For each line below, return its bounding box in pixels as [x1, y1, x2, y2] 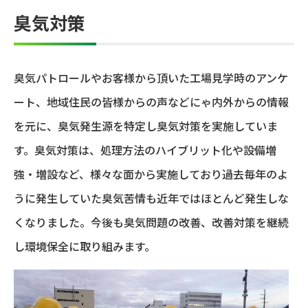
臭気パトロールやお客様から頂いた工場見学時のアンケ [14, 69, 288, 86]
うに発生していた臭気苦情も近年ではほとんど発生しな [14, 189, 289, 206]
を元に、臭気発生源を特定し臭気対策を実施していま [14, 117, 278, 134]
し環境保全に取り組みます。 [14, 237, 155, 254]
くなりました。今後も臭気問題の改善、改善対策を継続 [14, 213, 289, 230]
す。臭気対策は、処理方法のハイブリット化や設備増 [14, 141, 276, 158]
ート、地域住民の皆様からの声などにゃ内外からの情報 [14, 93, 289, 110]
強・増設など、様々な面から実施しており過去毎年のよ [14, 165, 288, 182]
